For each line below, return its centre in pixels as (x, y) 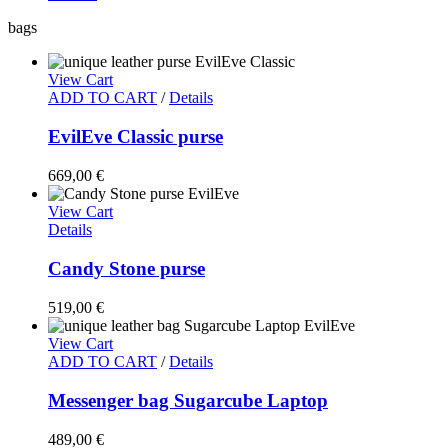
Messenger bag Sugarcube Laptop (188, 400)
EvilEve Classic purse (135, 136)
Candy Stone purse (126, 268)
